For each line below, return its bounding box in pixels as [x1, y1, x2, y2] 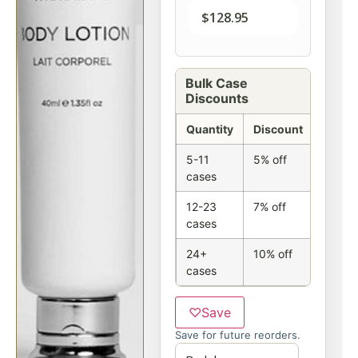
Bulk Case [185, 75, 248, 91]
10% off [253, 247, 292, 261]
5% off [253, 153, 287, 166]
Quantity [186, 122, 233, 136]
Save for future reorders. [175, 328, 300, 341]
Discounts [185, 90, 249, 106]
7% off [253, 200, 286, 213]
